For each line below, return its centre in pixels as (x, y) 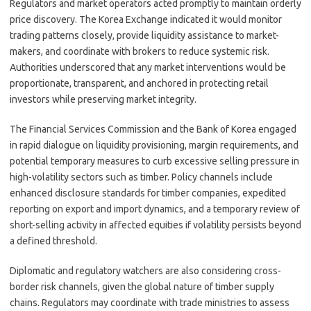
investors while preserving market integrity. (103, 99)
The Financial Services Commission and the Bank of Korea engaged (153, 129)
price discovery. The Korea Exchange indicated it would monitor (146, 19)
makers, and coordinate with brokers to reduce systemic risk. (140, 51)
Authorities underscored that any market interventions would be (148, 67)
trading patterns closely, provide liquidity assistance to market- (144, 35)
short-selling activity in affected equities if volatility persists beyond (155, 225)
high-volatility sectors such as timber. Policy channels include (141, 177)
